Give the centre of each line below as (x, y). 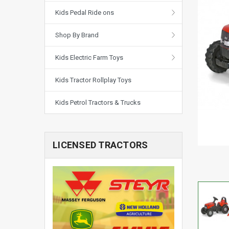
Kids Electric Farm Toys (89, 57)
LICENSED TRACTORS (100, 145)
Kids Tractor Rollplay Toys (93, 80)
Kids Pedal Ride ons (85, 12)
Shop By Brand (77, 35)
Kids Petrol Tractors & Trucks (98, 102)
